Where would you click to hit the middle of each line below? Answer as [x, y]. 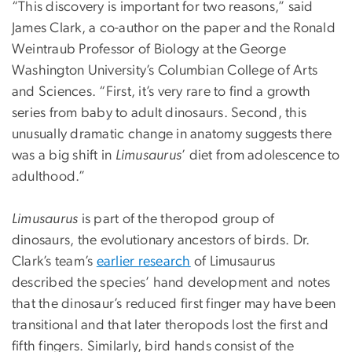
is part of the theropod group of [176, 219]
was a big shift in [64, 155]
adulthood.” [49, 176]
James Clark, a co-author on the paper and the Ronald [174, 28]
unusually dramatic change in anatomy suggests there [172, 134]
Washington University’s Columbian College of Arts [165, 70]
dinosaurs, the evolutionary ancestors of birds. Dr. [161, 240]
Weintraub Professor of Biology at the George [149, 49]
